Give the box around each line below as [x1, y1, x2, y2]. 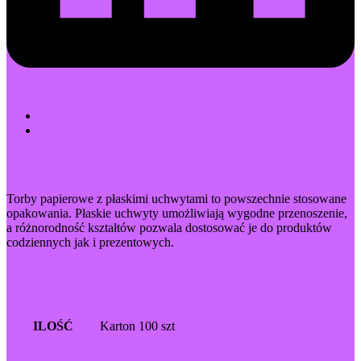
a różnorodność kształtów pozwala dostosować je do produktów [6, 220, 332, 234]
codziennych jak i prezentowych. [6, 234, 174, 249]
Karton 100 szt [100, 318, 175, 333]
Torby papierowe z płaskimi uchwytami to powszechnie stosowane [6, 191, 346, 205]
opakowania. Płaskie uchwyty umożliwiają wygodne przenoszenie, [6, 205, 347, 220]
